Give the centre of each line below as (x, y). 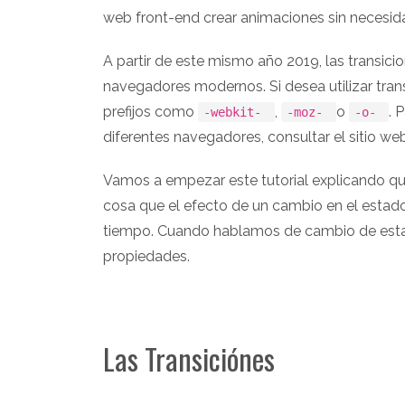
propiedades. (146, 256)
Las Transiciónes (189, 358)
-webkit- (236, 112)
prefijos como (151, 111)
